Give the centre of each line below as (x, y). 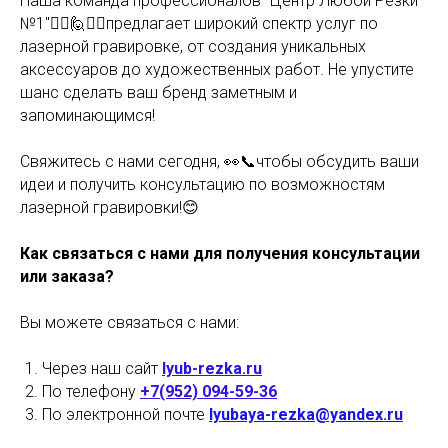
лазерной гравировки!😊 (109, 207)
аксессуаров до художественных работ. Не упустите (217, 69)
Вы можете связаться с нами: (129, 322)
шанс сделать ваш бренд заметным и (158, 92)
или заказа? (67, 276)
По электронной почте (125, 414)
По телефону (91, 391)
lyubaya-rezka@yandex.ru (306, 414)
